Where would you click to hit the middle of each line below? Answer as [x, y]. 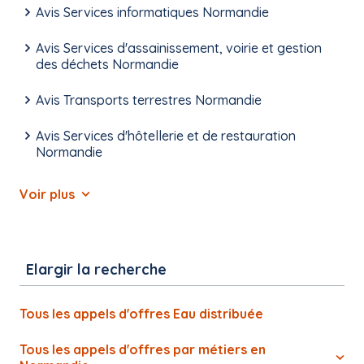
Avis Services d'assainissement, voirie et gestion [179, 48]
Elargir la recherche [96, 270]
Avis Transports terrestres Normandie [149, 100]
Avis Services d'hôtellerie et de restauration [166, 136]
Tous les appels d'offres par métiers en [143, 350]
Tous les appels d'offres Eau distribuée [141, 314]
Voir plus [47, 195]
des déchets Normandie [107, 65]
